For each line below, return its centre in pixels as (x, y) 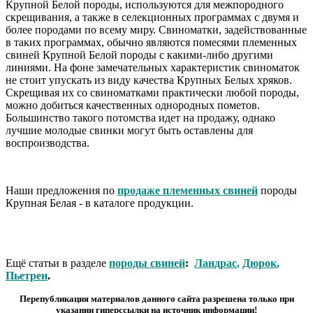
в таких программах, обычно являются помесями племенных (151, 42)
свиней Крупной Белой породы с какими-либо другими (139, 54)
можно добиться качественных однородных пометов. (133, 105)
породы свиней (147, 263)
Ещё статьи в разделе (57, 263)
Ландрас (216, 263)
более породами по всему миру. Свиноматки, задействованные (156, 29)
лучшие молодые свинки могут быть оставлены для (129, 130)
